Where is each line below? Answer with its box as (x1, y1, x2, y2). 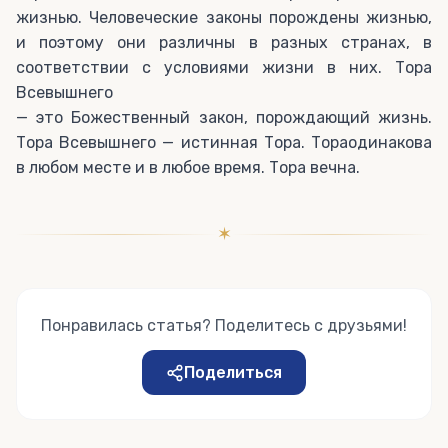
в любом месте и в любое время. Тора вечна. (16, 158, 360, 177)
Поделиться (184, 363, 282, 382)
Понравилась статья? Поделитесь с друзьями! (41, 316, 407, 335)
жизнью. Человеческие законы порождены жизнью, (16, 8, 432, 27)
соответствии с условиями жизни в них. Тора (16, 58, 432, 77)
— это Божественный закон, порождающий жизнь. (16, 108, 432, 127)
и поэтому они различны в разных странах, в (16, 33, 432, 52)
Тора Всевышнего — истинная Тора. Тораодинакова (16, 133, 432, 152)
